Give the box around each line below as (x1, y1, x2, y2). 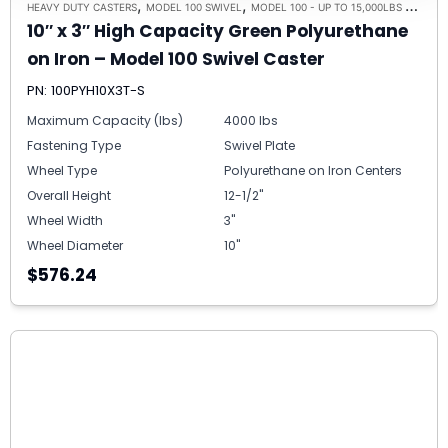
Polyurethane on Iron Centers (224, 162, 402, 180)
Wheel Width (27, 212, 103, 230)
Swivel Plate (224, 137, 295, 155)
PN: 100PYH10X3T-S (27, 81, 145, 101)
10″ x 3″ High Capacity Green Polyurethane (27, 19, 408, 44)
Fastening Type (27, 137, 121, 155)
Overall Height (27, 187, 111, 205)
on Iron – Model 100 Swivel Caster (27, 47, 325, 72)
